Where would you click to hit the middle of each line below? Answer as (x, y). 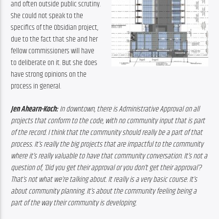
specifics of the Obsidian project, (55, 28)
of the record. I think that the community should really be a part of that (107, 132)
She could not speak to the (47, 16)
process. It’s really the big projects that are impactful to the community (107, 144)
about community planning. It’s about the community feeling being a (104, 191)
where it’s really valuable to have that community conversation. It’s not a (109, 156)
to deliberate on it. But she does (54, 63)
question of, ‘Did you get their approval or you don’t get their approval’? (106, 168)
